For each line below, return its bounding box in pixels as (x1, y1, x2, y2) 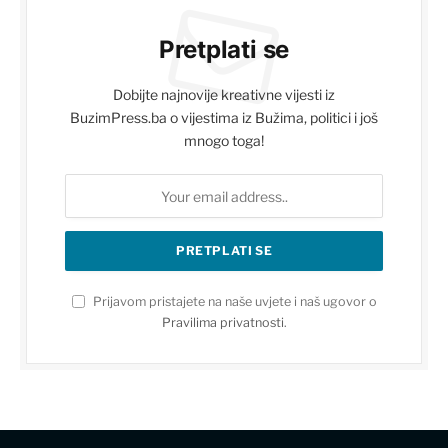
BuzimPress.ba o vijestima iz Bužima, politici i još (70, 109, 378, 127)
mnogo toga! (184, 132, 264, 150)
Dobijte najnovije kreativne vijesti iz (113, 86, 335, 104)
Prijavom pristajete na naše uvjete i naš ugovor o (89, 294, 377, 310)
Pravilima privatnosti (161, 315, 284, 331)
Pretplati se (158, 35, 290, 65)
